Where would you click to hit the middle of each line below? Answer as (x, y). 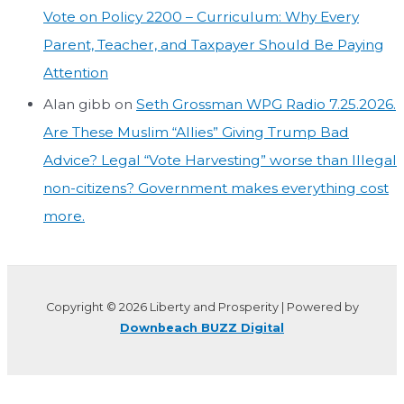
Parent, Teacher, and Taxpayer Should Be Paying (214, 44)
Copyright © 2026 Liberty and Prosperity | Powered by (202, 308)
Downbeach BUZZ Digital (202, 328)
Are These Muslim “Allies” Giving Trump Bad (196, 132)
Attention (76, 72)
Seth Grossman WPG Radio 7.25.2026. (266, 104)
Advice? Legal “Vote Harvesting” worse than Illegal (220, 160)
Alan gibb (77, 104)
